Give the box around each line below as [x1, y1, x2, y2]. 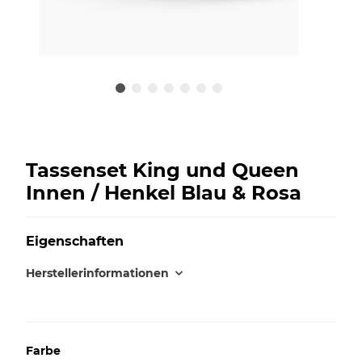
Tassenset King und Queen [26, 158, 299, 182]
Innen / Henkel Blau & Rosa [26, 180, 301, 204]
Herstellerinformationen [26, 265, 169, 280]
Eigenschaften [26, 233, 124, 249]
